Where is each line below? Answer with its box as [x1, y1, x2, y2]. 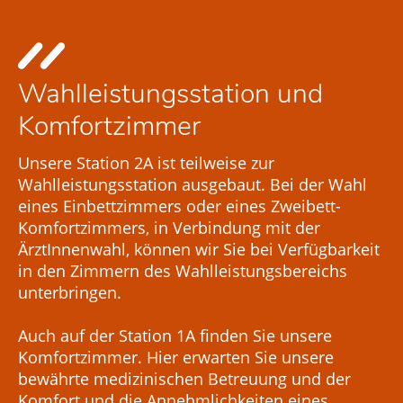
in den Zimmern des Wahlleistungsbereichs [18, 259, 347, 282]
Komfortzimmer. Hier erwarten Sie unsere [18, 345, 334, 368]
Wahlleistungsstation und [18, 75, 323, 112]
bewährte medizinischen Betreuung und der [18, 367, 351, 390]
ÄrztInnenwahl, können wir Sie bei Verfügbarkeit [18, 237, 380, 260]
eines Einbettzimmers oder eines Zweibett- [18, 194, 341, 217]
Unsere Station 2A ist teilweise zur [18, 151, 274, 174]
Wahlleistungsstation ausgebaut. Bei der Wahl [18, 173, 367, 195]
